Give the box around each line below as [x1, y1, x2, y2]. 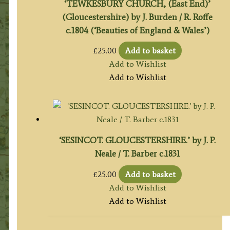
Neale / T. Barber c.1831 [94, 148, 180, 159]
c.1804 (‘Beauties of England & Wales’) [65, 25, 209, 36]
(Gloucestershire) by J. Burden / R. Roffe [62, 12, 213, 23]
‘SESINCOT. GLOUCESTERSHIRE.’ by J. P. [59, 135, 216, 146]
